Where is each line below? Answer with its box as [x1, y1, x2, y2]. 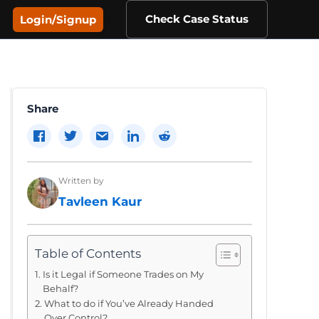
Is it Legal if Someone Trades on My [42, 269, 204, 280]
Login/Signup [20, 12, 96, 26]
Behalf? [42, 283, 78, 294]
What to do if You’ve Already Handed [43, 298, 214, 309]
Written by [58, 175, 104, 186]
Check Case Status [145, 12, 249, 26]
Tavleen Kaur [58, 194, 142, 209]
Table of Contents [35, 246, 141, 261]
